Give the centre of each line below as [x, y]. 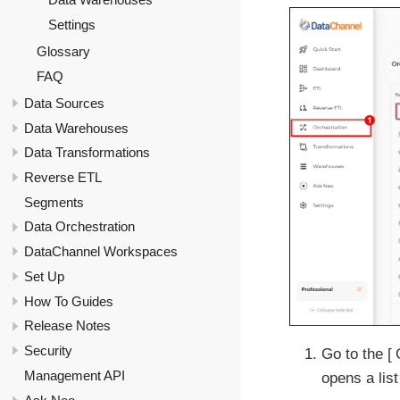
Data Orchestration [79, 227]
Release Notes [67, 326]
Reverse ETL [63, 177]
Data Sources [64, 103]
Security [48, 351]
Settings [72, 25]
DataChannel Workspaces [101, 252]
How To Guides [69, 301]
